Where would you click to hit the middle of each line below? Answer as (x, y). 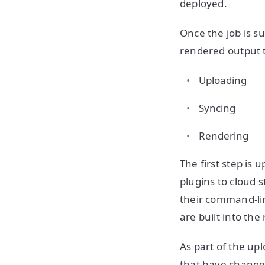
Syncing (217, 108)
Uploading (223, 80)
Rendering (224, 136)
